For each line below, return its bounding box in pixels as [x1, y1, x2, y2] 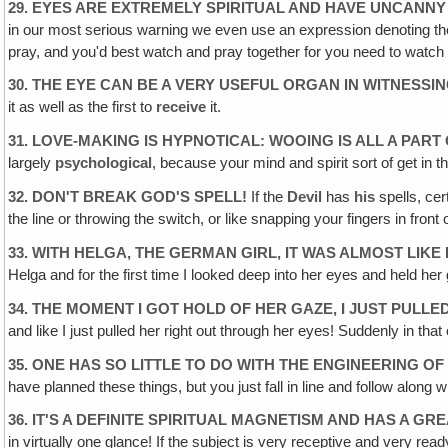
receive [156, 99, 207, 116]
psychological [55, 155, 153, 172]
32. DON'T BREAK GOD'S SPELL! [8, 189, 252, 206]
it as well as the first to [8, 99, 157, 116]
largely [8, 155, 56, 172]
